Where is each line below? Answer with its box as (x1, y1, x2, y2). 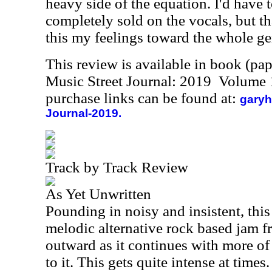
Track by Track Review (46, 159, 188, 175)
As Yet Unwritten (46, 186, 151, 202)
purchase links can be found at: (46, 90, 240, 106)
